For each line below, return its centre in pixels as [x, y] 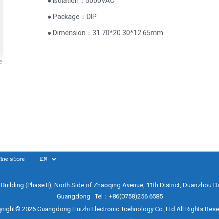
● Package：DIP [72, 17]
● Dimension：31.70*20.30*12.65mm [106, 33]
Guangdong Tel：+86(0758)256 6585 [109, 196]
